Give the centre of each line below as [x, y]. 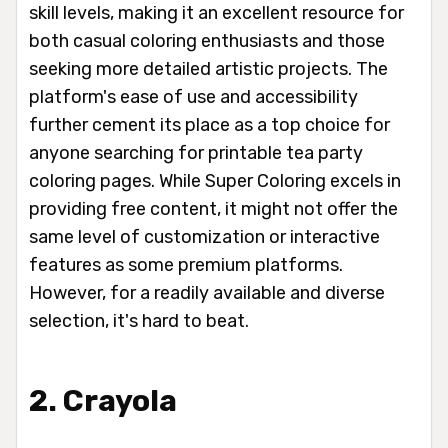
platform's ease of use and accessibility [193, 97]
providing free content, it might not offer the [213, 209]
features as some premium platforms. [186, 265]
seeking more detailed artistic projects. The [208, 69]
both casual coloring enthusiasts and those [207, 41]
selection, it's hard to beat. [139, 321]
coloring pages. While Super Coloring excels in [215, 181]
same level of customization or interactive [204, 237]
